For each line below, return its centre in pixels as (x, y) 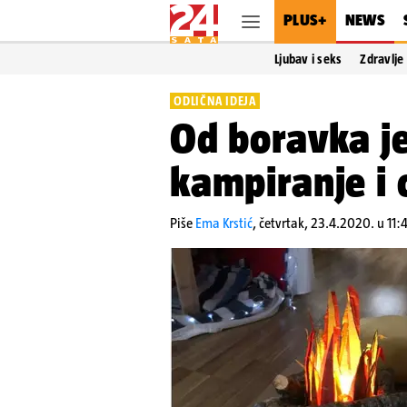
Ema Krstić (224, 223)
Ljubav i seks (308, 59)
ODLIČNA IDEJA (215, 101)
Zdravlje (382, 59)
